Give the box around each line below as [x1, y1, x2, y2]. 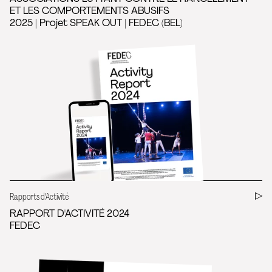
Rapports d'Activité [10, 190, 69, 203]
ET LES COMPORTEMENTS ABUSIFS [10, 4, 169, 17]
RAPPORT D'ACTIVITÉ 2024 [10, 207, 129, 220]
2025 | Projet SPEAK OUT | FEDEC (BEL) [10, 16, 183, 29]
